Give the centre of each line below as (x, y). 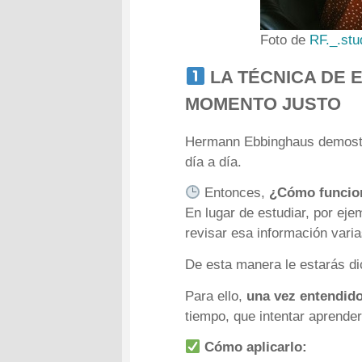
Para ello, (216, 296)
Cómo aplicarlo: (256, 347)
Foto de (285, 40)
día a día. (214, 162)
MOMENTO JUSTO (263, 104)
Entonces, (235, 193)
